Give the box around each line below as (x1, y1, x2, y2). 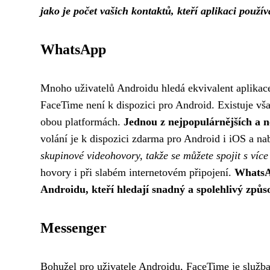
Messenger (40, 220, 107, 236)
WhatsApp (40, 42, 106, 58)
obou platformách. (40, 116, 124, 128)
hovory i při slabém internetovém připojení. (40, 166, 234, 179)
